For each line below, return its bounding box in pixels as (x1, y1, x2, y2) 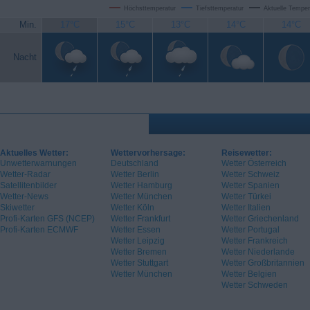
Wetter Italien (221, 203, 271, 213)
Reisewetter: (221, 148, 272, 158)
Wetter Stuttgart (111, 258, 168, 268)
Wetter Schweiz (221, 170, 280, 180)
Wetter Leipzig (111, 236, 165, 246)
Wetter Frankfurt (111, 214, 170, 224)
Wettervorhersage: (111, 148, 185, 158)
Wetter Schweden (221, 280, 288, 291)
